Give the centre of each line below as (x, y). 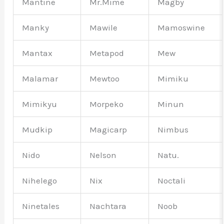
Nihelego (40, 181)
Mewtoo (105, 79)
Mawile (104, 28)
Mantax (37, 53)
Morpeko (107, 104)
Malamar (40, 79)
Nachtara (108, 206)
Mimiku (173, 79)
